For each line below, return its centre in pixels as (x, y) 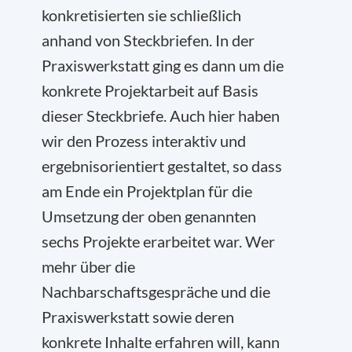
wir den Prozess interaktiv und (144, 141)
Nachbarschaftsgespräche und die (156, 292)
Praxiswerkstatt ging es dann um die (163, 66)
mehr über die (88, 267)
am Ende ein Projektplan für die (147, 191)
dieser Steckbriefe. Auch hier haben (161, 116)
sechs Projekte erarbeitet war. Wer (158, 242)
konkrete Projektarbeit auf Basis (150, 91)
